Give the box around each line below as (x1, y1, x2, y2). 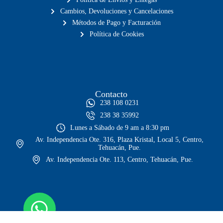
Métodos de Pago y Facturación (72, 18, 161, 26)
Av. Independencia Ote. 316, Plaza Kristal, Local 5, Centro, (35, 135, 204, 143)
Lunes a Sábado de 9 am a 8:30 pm (70, 123, 169, 131)
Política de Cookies (89, 30, 144, 38)
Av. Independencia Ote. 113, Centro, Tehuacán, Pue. (46, 155, 194, 163)
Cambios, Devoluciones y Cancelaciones (60, 7, 173, 15)
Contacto (95, 89, 128, 99)
